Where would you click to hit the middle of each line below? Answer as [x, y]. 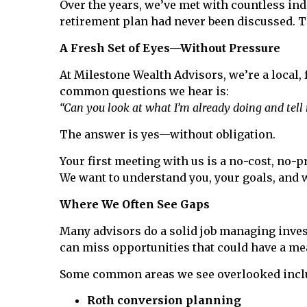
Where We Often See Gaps [135, 204]
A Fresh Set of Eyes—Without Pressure [170, 48]
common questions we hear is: [144, 91]
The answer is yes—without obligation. [168, 134]
